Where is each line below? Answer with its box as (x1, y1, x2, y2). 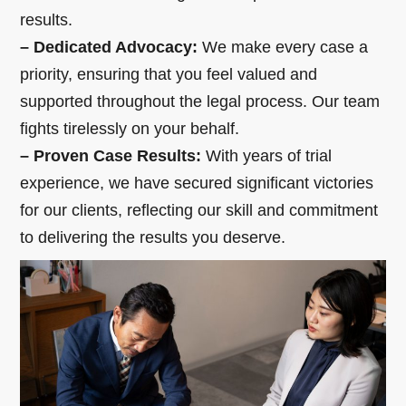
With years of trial (201, 146, 333, 165)
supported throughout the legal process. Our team (20, 92, 381, 111)
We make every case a (202, 37, 369, 56)
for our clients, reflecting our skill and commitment (20, 200, 379, 219)
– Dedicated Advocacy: (20, 37, 203, 56)
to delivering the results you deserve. (20, 227, 286, 246)
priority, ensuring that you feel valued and (20, 64, 318, 83)
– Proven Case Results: (20, 146, 202, 165)
